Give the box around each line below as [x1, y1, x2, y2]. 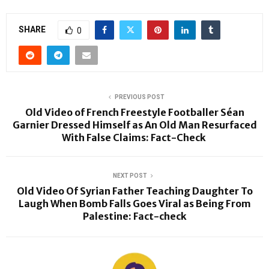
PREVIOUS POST [114, 94, 165, 101]
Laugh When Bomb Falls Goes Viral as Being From [18, 198, 251, 210]
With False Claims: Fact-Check [61, 131, 208, 144]
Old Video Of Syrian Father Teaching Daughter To [16, 185, 253, 198]
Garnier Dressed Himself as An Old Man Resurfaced [12, 119, 257, 131]
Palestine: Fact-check [82, 210, 187, 223]
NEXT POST [112, 172, 147, 180]
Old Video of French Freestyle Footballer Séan [25, 106, 244, 119]
